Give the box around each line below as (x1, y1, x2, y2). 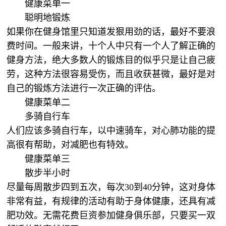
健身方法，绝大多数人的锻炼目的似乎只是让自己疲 (7, 55, 216, 65)
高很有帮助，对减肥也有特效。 (7, 140, 134, 150)
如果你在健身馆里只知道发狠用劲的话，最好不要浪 (7, 27, 216, 37)
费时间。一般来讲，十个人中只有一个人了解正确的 (7, 41, 216, 51)
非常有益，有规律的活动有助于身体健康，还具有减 (7, 196, 216, 206)
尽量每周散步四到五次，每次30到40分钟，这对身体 (7, 182, 216, 192)
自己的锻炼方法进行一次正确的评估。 (7, 83, 164, 93)
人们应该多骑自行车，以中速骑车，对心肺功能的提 (7, 126, 216, 136)
